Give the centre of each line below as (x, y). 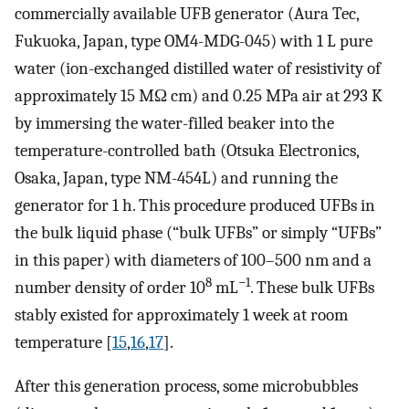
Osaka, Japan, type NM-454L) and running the (176, 178)
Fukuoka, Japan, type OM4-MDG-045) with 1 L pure (194, 41)
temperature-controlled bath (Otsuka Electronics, (187, 150)
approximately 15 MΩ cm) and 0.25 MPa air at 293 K (199, 95)
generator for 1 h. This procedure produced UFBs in (195, 205)
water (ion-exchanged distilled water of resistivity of (198, 68)
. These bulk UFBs (312, 287)
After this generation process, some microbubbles (186, 387)
